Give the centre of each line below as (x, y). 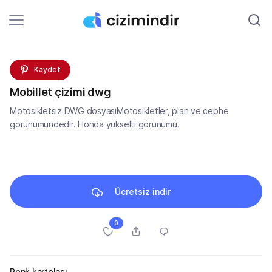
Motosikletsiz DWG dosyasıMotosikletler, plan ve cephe (119, 111)
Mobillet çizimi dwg (60, 92)
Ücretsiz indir (143, 192)
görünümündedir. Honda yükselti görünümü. (95, 124)
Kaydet (47, 70)
